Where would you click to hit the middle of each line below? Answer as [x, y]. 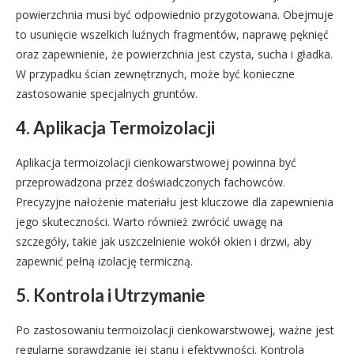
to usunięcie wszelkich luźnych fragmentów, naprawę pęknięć [172, 34]
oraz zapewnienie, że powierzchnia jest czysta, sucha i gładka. [174, 54]
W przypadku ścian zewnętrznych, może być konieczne [155, 74]
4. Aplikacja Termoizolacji [115, 128]
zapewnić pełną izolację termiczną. [104, 261]
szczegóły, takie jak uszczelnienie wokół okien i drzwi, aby [164, 241]
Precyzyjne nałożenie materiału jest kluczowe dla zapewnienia [175, 202]
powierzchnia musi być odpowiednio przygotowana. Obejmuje [175, 15]
